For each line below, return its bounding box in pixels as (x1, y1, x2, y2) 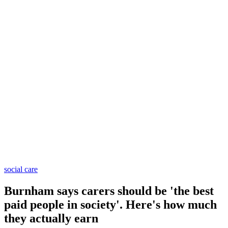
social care (4, 164, 38, 174)
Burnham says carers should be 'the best (4, 184, 214, 197)
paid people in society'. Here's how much (4, 197, 217, 211)
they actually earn (4, 211, 98, 225)
